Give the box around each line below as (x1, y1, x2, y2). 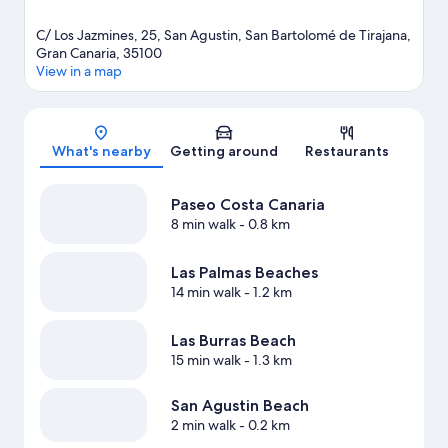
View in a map (36, 62, 122, 81)
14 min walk (170, 283, 241, 302)
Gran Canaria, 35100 (36, 44, 162, 63)
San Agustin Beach (170, 396, 309, 416)
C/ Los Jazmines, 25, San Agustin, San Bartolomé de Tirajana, (36, 26, 411, 45)
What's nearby (51, 142, 151, 161)
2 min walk (170, 416, 236, 435)
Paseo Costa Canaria (170, 195, 325, 215)
